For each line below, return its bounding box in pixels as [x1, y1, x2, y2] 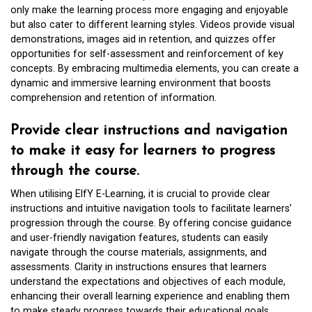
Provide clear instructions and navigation [10, 123, 288, 138]
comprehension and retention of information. [10, 92, 217, 104]
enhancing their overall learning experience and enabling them [10, 290, 290, 302]
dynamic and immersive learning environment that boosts [10, 77, 271, 90]
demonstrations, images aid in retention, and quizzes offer [10, 33, 276, 46]
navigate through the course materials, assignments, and [10, 246, 267, 258]
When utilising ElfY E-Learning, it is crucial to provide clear [10, 187, 270, 200]
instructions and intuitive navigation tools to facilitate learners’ [10, 202, 292, 214]
